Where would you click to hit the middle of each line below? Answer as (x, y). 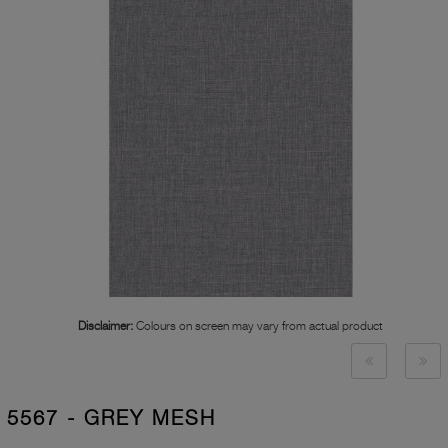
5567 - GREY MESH (111, 418)
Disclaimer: (105, 326)
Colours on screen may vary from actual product (258, 326)
